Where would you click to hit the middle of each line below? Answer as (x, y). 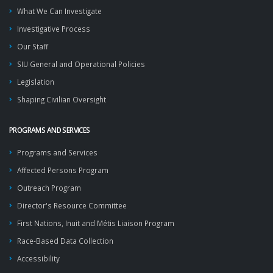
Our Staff (33, 46)
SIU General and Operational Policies (81, 64)
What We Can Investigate (59, 11)
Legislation (36, 82)
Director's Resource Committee (72, 205)
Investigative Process (54, 29)
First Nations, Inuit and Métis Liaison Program (96, 223)
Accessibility (38, 258)
